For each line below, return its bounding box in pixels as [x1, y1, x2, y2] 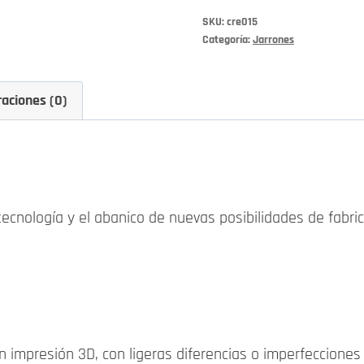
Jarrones [252, 32, 294, 47]
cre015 [226, 14, 258, 29]
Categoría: [201, 32, 253, 47]
